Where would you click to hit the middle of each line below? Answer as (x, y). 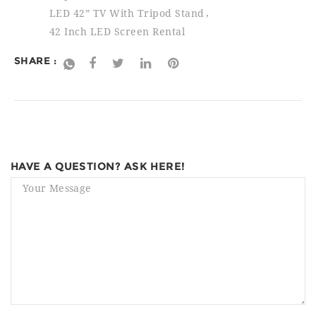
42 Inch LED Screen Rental (117, 32)
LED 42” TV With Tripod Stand (127, 13)
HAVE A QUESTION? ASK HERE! (98, 166)
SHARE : (36, 61)
